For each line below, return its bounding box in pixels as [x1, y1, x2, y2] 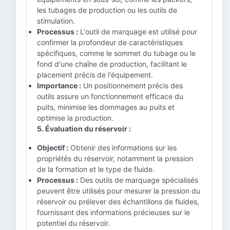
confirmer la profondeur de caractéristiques [37, 38, 183, 47]
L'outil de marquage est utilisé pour [78, 27, 197, 36]
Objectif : [37, 143, 68, 152]
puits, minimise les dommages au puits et [37, 103, 175, 111]
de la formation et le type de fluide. [37, 165, 155, 174]
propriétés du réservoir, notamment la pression [37, 154, 193, 163]
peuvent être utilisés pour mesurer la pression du [37, 186, 200, 195]
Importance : [37, 81, 81, 90]
